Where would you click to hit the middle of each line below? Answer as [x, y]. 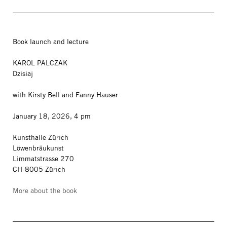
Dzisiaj [23, 73]
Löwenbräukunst [39, 148]
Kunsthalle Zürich [41, 137]
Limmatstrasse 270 [44, 159]
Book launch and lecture [51, 42]
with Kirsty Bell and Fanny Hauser [65, 95]
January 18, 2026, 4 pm [52, 116]
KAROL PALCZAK [40, 63]
